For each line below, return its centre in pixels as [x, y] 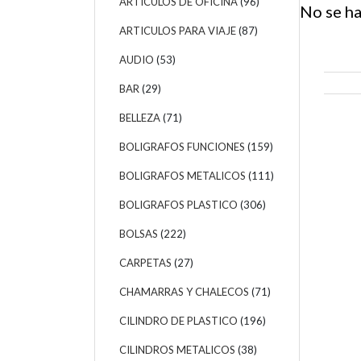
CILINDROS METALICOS [178, 349]
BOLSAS [140, 233]
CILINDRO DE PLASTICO [180, 320]
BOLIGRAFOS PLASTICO [180, 204]
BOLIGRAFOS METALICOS [184, 175]
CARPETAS [147, 262]
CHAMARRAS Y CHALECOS [185, 291]
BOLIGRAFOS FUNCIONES [183, 146]
